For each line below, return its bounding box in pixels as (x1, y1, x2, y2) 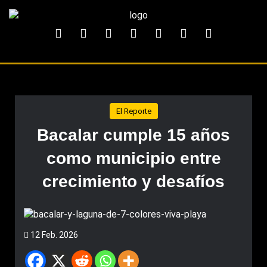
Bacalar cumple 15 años (37, 126, 230, 144)
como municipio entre (46, 149, 221, 167)
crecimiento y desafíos (42, 172, 225, 191)
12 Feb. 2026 (29, 230, 78, 240)
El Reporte (116, 107, 151, 116)
